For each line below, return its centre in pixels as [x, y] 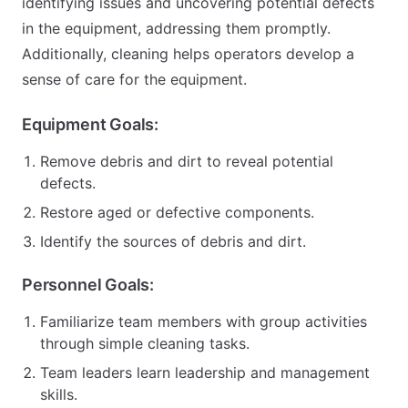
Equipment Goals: [91, 124]
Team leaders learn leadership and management [205, 372]
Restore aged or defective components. [177, 212]
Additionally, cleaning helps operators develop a [188, 54]
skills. [59, 394]
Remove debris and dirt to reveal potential [187, 161]
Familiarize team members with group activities [204, 321]
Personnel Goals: [88, 285]
